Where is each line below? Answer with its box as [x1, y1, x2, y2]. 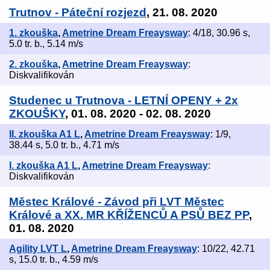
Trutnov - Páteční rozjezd [9, 6, 146, 19]
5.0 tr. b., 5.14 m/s [9, 39, 83, 49]
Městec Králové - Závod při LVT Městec [9, 195, 224, 209]
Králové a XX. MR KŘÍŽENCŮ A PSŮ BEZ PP [9, 209, 249, 222]
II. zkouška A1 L [9, 129, 80, 140]
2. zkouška [9, 59, 58, 70]
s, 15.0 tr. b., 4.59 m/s [9, 254, 98, 265]
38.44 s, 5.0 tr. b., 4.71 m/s [9, 140, 119, 151]
